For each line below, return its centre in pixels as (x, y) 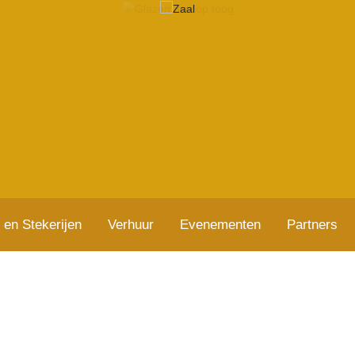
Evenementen (220, 225)
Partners (312, 225)
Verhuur (131, 225)
